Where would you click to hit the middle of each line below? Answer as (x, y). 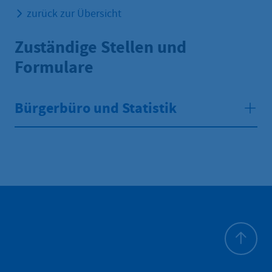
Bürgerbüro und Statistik (96, 108)
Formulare (54, 67)
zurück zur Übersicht (74, 13)
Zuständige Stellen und (100, 47)
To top (239, 262)
